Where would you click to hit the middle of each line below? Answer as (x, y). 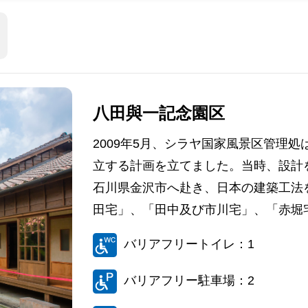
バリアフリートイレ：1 (189, 244)
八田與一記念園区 (158, 113)
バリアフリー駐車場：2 (189, 281)
